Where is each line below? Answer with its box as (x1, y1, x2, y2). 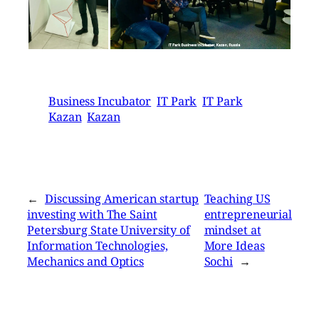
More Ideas (204, 238, 265, 254)
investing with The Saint (27, 206, 157, 223)
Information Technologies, (27, 238, 168, 254)
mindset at (204, 222, 261, 239)
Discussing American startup (44, 191, 199, 207)
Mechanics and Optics (27, 253, 144, 270)
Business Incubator (48, 93, 152, 110)
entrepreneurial (204, 206, 293, 223)
